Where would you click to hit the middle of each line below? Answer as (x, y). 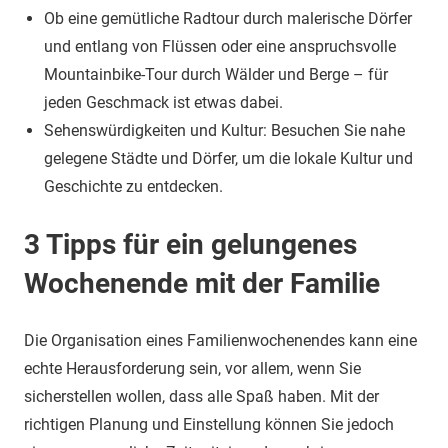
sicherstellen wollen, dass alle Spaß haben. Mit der (201, 396)
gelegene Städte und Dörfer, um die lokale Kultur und (228, 158)
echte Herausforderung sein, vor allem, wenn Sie (192, 368)
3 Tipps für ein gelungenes (190, 244)
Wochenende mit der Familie (202, 283)
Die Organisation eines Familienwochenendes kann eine (220, 340)
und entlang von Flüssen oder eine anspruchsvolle (220, 46)
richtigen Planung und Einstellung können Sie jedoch (209, 424)
